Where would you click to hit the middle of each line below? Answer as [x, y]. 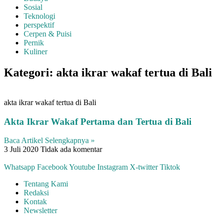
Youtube [82, 167]
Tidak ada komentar [71, 149]
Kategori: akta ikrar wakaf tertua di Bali [108, 72]
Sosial [33, 7]
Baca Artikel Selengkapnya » [49, 141]
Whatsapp [19, 167]
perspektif [39, 25]
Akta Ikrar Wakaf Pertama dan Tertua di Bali [98, 121]
